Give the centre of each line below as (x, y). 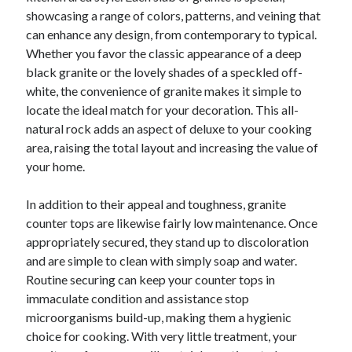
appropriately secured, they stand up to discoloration (168, 242)
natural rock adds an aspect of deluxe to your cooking (169, 129)
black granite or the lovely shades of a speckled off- (165, 72)
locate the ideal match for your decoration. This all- (163, 110)
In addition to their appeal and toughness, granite (156, 204)
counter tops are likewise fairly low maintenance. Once (172, 223)
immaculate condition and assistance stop (138, 299)
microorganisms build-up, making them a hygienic (159, 317)
